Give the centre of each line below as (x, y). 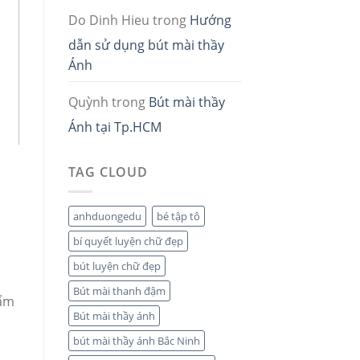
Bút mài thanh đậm (119, 291)
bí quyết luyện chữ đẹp (128, 241)
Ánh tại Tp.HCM (115, 127)
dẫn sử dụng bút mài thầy (146, 45)
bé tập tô (178, 217)
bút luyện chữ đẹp (117, 266)
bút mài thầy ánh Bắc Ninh (136, 341)
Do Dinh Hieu (108, 20)
